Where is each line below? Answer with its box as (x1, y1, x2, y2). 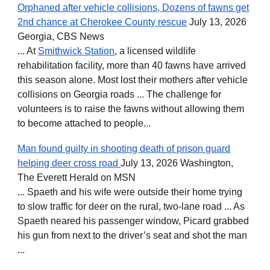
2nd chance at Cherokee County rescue (17, 17, 187, 28)
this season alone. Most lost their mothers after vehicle (17, 75, 248, 86)
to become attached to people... (17, 118, 151, 129)
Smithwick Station (38, 46, 115, 57)
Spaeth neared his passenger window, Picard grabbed (17, 216, 250, 227)
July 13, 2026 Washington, (121, 158, 234, 169)
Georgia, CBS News (17, 31, 105, 42)
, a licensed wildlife (115, 46, 196, 57)
